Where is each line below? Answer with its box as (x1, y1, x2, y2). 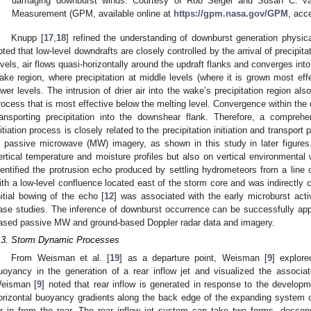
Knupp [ (11, 32, 44, 43)
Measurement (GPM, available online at (12, 8, 174, 19)
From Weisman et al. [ (11, 252, 110, 263)
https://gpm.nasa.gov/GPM (174, 8, 289, 19)
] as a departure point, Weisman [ (119, 252, 267, 263)
